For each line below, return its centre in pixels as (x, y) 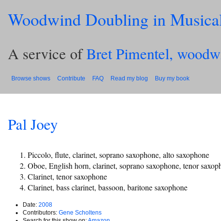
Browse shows (31, 78)
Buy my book (172, 78)
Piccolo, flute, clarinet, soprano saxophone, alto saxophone (118, 154)
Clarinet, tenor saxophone (67, 176)
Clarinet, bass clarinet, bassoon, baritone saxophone (108, 187)
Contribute (71, 78)
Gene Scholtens (80, 212)
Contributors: (41, 212)
